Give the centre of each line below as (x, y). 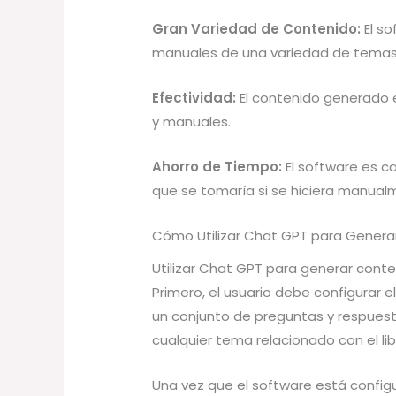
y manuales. (192, 121)
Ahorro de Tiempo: (217, 166)
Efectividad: (194, 97)
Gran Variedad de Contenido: (257, 28)
